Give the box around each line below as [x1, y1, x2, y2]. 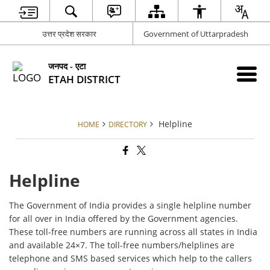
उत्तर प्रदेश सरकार [42, 28, 97, 39]
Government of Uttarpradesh [143, 28, 248, 39]
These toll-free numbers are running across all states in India [9, 226, 258, 238]
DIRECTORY [108, 119, 147, 129]
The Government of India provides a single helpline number [9, 199, 252, 212]
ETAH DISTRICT [48, 72, 121, 86]
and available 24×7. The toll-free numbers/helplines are [9, 239, 235, 251]
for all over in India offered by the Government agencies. [9, 213, 239, 225]
